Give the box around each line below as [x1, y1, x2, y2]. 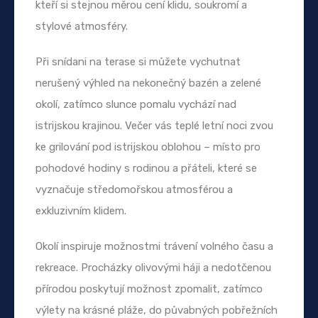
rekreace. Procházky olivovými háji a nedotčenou [35, 261, 271, 274]
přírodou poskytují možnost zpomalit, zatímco [35, 282, 263, 295]
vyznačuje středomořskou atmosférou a [35, 182, 233, 196]
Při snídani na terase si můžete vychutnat [35, 55, 241, 68]
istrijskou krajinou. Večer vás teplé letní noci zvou [35, 119, 273, 132]
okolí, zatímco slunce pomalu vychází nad [35, 97, 236, 111]
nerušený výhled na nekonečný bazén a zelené [35, 76, 261, 89]
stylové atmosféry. [35, 19, 128, 33]
